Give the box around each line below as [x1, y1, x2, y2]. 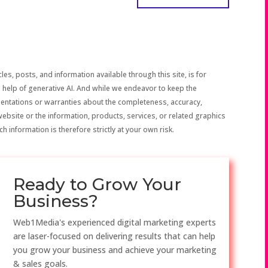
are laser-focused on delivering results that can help [13, 230, 216, 242]
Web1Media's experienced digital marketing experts [13, 217, 217, 229]
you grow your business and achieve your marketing [13, 244, 217, 256]
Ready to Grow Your [13, 174, 182, 195]
